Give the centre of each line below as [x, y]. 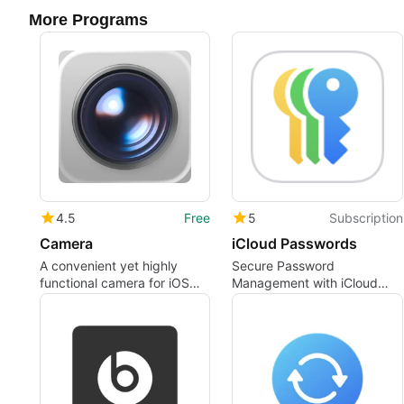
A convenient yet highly [109, 266]
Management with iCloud [305, 283]
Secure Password [284, 266]
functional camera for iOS [115, 283]
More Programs [88, 20]
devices [63, 300]
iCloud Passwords [295, 244]
